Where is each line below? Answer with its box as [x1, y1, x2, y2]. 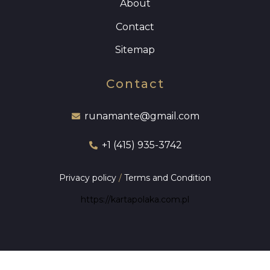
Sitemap [115, 43, 155, 55]
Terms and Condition [124, 172, 211, 184]
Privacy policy [59, 172, 116, 184]
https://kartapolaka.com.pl [81, 193, 189, 205]
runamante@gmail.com [84, 110, 199, 122]
